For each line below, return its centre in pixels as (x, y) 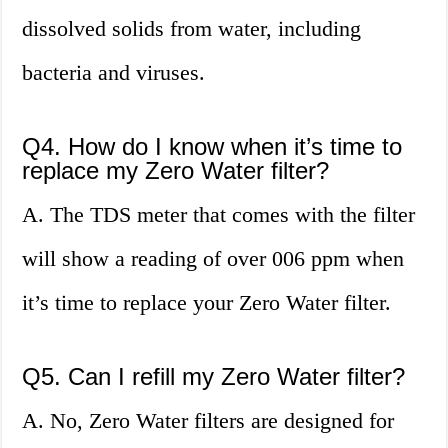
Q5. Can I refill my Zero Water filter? (214, 377)
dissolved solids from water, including (192, 29)
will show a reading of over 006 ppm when (213, 259)
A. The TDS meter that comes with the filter (219, 215)
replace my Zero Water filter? (176, 171)
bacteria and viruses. (114, 73)
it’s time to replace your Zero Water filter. (207, 303)
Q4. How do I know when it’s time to (212, 147)
